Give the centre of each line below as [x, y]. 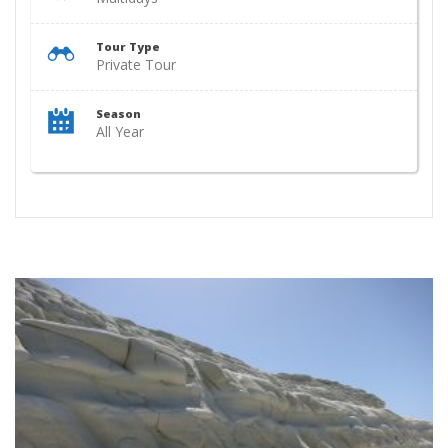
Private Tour [136, 64]
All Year [120, 131]
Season [118, 113]
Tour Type [128, 46]
